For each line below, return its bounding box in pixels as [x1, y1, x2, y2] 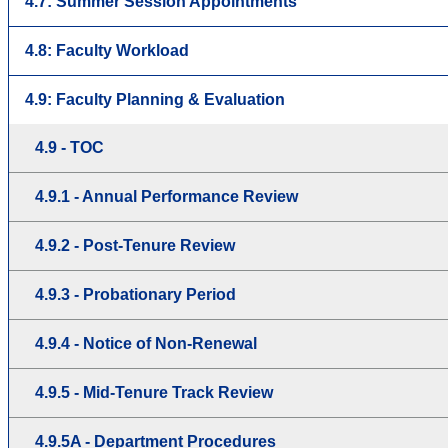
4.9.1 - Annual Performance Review [35, 187, 298, 205]
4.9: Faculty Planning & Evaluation [25, 90, 285, 108]
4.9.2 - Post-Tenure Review [35, 236, 235, 254]
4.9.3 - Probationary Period [35, 285, 236, 303]
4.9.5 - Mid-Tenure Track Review [35, 383, 273, 401]
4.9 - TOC [35, 138, 104, 156]
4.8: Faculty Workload [25, 41, 189, 59]
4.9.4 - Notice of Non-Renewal [35, 334, 257, 352]
